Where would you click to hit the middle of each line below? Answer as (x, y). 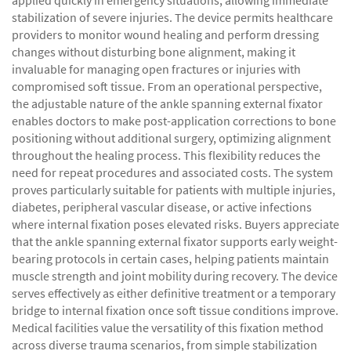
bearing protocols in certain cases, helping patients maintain (170, 259)
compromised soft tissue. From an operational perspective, (167, 86)
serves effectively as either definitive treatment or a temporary (174, 293)
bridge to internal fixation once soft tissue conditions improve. (175, 310)
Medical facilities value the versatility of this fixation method (168, 327)
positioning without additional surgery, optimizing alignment (171, 138)
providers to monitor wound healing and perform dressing (165, 34)
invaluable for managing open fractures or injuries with (156, 69)
